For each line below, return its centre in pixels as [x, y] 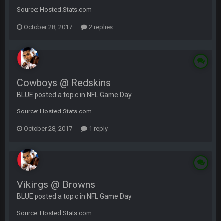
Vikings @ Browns [56, 184]
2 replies [100, 27]
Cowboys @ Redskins [64, 83]
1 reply [97, 129]
